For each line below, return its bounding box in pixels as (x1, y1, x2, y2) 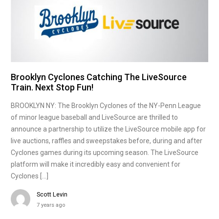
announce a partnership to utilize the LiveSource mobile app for (11, 125, 206, 133)
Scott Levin (37, 190, 68, 198)
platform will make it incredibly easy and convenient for (11, 160, 181, 168)
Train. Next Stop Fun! (11, 82, 94, 92)
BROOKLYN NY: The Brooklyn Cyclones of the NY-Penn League (11, 101, 201, 109)
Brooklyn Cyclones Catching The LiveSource (11, 71, 187, 82)
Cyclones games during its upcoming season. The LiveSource (11, 148, 199, 156)
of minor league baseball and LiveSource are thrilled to (11, 113, 178, 121)
